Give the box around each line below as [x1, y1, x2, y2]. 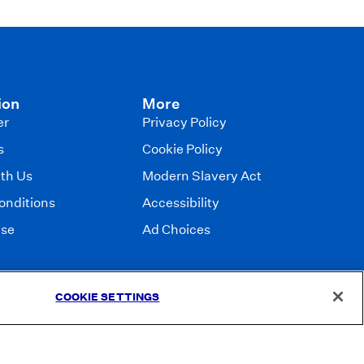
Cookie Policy [142, 141, 223, 157]
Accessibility [142, 195, 220, 210]
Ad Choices [142, 222, 211, 237]
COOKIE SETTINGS [55, 290, 160, 304]
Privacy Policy [142, 115, 227, 130]
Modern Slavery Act [142, 168, 262, 184]
